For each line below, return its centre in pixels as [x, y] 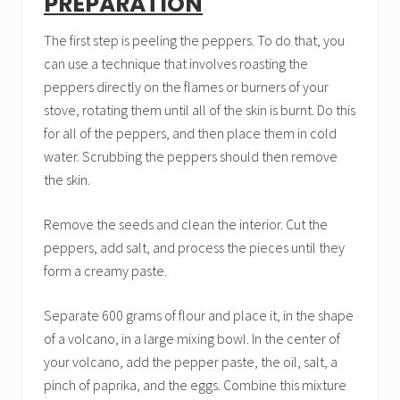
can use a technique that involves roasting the [176, 63]
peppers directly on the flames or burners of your [186, 87]
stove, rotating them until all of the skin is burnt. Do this [200, 110]
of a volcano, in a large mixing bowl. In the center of [192, 338]
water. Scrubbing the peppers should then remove [191, 156]
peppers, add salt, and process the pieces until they [194, 247]
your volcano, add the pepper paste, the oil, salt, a [191, 362]
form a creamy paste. [105, 271]
